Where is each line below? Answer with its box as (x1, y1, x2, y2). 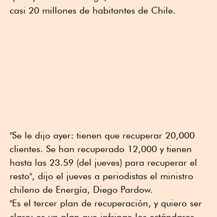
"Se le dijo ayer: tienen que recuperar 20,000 (10, 129, 195, 140)
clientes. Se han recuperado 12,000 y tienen (10, 143, 192, 154)
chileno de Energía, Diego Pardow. (10, 184, 153, 195)
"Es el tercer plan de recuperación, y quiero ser (10, 197, 202, 208)
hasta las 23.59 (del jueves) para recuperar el (10, 156, 197, 168)
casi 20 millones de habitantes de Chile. (10, 5, 176, 16)
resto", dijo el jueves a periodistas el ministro (10, 170, 193, 181)
